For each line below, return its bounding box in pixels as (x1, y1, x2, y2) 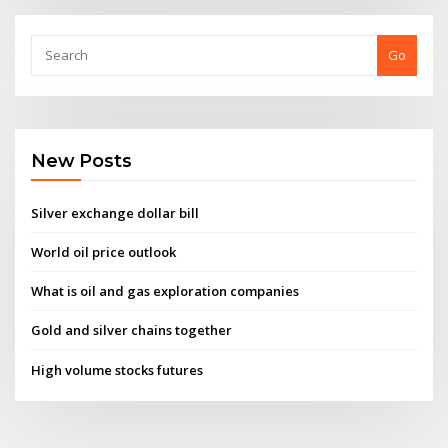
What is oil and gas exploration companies (31, 282, 300, 301)
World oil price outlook (31, 242, 177, 261)
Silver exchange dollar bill (31, 203, 200, 222)
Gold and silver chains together (31, 321, 233, 340)
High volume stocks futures (31, 360, 204, 379)
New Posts (31, 150, 133, 172)
